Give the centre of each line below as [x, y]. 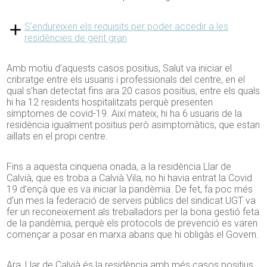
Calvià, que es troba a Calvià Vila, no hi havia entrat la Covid [130, 178]
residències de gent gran [76, 38]
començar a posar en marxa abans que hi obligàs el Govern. [133, 235]
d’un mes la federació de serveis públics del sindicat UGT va [131, 201]
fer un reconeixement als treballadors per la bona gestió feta [133, 212]
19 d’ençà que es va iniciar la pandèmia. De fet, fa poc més [130, 190]
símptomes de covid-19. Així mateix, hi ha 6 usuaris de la [125, 114]
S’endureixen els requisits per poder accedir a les [127, 27]
